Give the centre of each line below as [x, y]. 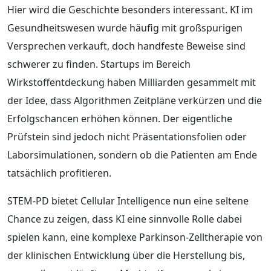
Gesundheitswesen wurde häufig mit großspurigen [125, 28]
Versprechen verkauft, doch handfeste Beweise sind [126, 46]
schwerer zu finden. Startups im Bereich [99, 64]
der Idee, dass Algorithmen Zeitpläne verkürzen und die [135, 100]
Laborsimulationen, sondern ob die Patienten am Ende [132, 155]
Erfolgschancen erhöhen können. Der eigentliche [120, 118]
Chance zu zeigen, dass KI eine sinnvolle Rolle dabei [125, 219]
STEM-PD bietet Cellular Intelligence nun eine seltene [128, 201]
